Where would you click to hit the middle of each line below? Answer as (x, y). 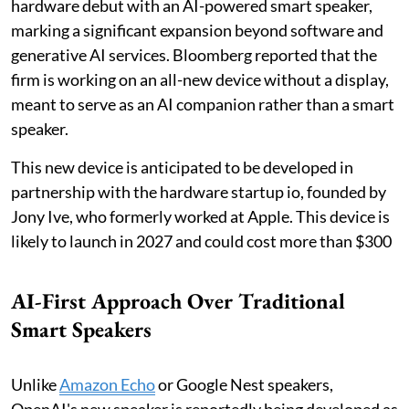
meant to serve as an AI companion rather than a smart (203, 105)
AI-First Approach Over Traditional (178, 301)
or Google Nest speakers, (244, 385)
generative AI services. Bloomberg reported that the (194, 55)
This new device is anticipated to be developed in (182, 168)
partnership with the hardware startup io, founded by (199, 192)
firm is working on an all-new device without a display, (200, 80)
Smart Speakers (81, 330)
